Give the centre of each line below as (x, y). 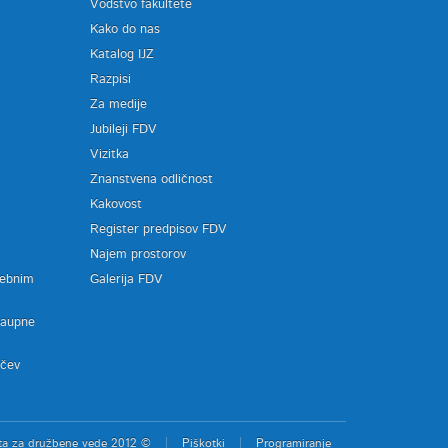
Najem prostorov (137, 254)
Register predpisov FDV (158, 229)
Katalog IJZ (121, 54)
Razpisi (110, 79)
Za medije (118, 104)
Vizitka (109, 154)
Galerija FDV (126, 279)
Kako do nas (124, 29)
